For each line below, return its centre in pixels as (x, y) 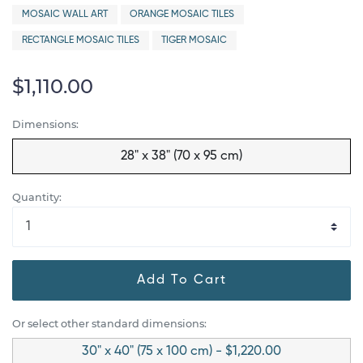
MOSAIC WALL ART (64, 15)
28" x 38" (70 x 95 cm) (181, 156)
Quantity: (37, 197)
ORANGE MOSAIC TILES (182, 15)
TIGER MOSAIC (194, 41)
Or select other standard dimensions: (109, 323)
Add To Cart (181, 280)
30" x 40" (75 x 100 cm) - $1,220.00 (181, 351)
